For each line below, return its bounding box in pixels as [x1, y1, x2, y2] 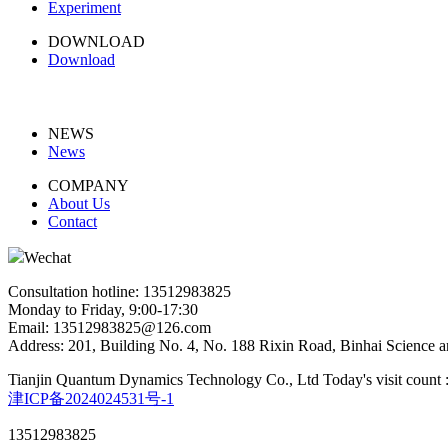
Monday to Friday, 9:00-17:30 [8, 300, 198, 318]
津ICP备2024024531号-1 [8, 389, 174, 407]
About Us [48, 194, 110, 212]
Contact [48, 212, 97, 230]
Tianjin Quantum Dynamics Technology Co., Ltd [8, 370, 319, 388]
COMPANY [48, 176, 129, 194]
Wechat [24, 248, 71, 266]
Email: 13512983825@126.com [8, 318, 211, 336]
